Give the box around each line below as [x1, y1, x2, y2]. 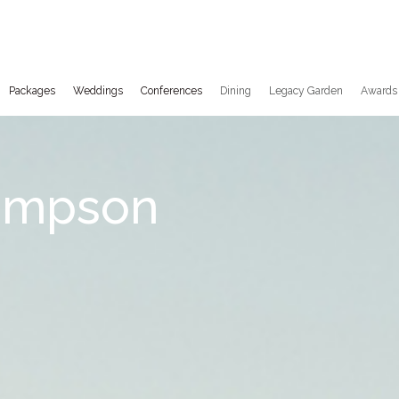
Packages [9, 85, 55, 98]
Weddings [73, 85, 123, 98]
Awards [361, 85, 397, 98]
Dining [220, 85, 251, 98]
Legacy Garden [269, 85, 343, 98]
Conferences [141, 85, 202, 98]
